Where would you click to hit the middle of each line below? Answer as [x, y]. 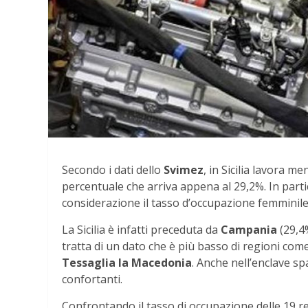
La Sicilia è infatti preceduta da [141, 229]
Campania [250, 229]
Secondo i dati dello [113, 169]
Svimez [184, 169]
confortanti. [92, 279]
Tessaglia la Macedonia [127, 262]
